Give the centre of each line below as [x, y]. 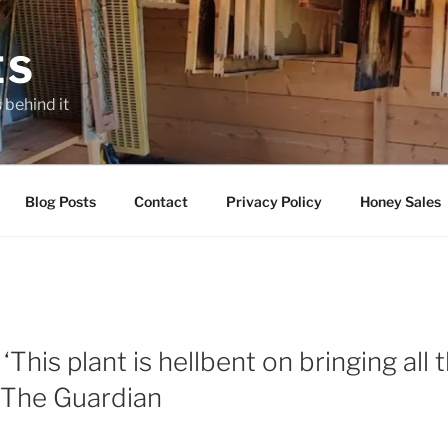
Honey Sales [400, 201]
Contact [160, 201]
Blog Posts [60, 201]
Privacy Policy [273, 201]
